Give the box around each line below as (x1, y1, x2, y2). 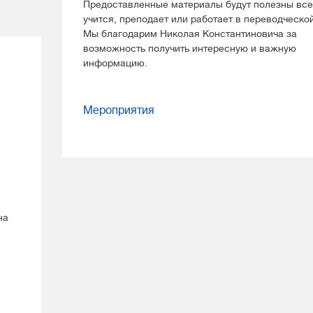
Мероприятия (83, 104, 154, 117)
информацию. (83, 57, 147, 68)
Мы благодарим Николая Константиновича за (83, 28, 297, 39)
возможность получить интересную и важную (83, 43, 296, 54)
